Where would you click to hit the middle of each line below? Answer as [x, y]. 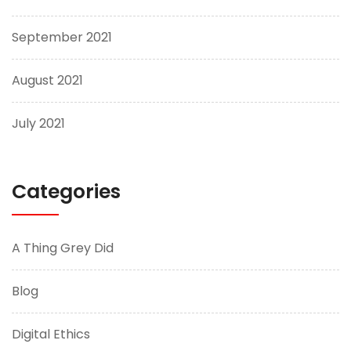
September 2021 [62, 37]
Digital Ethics [51, 334]
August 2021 [47, 80]
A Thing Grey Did [63, 248]
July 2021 [38, 123]
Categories [66, 191]
